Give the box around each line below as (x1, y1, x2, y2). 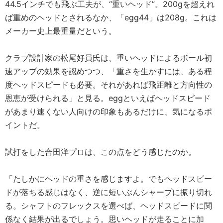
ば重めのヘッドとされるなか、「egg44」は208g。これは (5, 12, 217, 23)
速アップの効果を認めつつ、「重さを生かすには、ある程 (5, 66, 212, 77)
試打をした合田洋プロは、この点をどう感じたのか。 (5, 147, 196, 157)
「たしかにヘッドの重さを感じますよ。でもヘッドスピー (5, 174, 212, 184)
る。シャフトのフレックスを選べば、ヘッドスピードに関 (5, 201, 212, 211)
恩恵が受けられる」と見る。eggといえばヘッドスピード (5, 93, 211, 104)
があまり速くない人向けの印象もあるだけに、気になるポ (5, 107, 212, 117)
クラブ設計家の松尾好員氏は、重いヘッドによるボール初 (5, 53, 212, 63)
